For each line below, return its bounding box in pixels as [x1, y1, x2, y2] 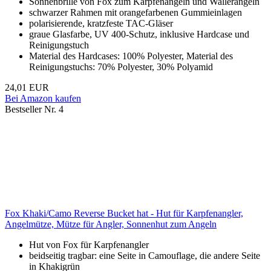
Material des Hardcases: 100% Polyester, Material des [29, 51, 233, 62]
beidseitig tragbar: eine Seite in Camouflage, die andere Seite [29, 250, 260, 261]
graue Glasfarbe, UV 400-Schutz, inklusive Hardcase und [29, 29, 249, 40]
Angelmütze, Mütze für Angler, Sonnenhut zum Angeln [5, 219, 217, 230]
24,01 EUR [5, 82, 49, 93]
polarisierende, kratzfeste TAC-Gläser [29, 18, 173, 29]
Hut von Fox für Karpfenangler [29, 240, 149, 250]
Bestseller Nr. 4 [5, 104, 64, 115]
